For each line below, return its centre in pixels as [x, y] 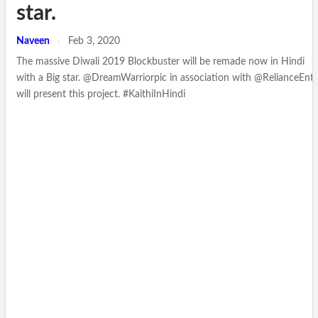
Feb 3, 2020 [94, 42]
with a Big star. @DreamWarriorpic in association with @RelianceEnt [165, 78]
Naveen [34, 42]
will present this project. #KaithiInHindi [101, 95]
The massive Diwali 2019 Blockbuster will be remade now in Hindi [160, 62]
